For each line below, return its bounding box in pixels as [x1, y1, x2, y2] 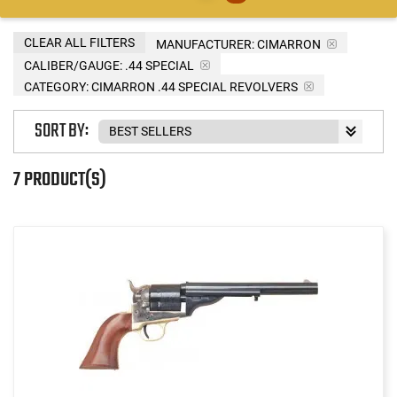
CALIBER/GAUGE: [24, 58, 122, 73]
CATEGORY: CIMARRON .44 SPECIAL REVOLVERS [24, 79, 298, 94]
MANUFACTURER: [156, 36, 254, 51]
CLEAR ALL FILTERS [24, 35, 135, 50]
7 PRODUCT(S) [13, 164, 106, 195]
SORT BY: [35, 116, 89, 147]
